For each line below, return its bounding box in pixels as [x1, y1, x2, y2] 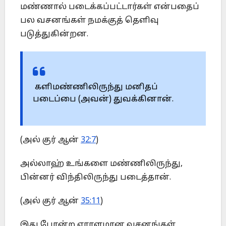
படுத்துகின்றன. [20, 29, 88, 40]
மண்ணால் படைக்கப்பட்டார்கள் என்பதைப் [20, 2, 199, 13]
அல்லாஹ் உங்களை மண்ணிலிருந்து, [20, 159, 183, 169]
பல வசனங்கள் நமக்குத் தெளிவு [20, 16, 159, 26]
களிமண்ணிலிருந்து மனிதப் [33, 82, 158, 93]
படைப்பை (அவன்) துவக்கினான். [33, 94, 174, 105]
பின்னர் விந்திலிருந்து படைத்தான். [20, 173, 171, 183]
